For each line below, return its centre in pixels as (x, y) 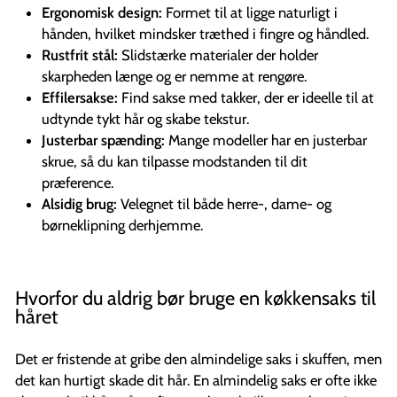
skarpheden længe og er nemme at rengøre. (174, 76)
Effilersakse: (80, 97)
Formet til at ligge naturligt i (250, 12)
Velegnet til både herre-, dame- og (224, 204)
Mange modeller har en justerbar (266, 140)
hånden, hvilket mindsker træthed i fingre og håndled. (205, 34)
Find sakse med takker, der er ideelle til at (246, 97)
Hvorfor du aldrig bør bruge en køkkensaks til (195, 298)
